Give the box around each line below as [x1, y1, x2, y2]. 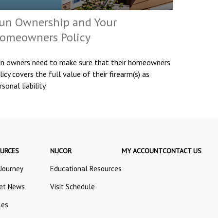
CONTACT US [163, 146, 202, 156]
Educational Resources [50, 164, 122, 174]
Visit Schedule [50, 182, 95, 192]
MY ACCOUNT [122, 146, 163, 156]
